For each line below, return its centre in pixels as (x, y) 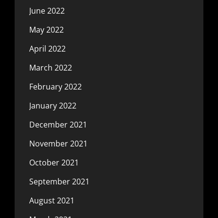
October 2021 (54, 162)
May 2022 (46, 29)
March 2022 (51, 67)
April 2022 (47, 48)
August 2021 (52, 200)
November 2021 (58, 143)
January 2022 (53, 105)
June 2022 (47, 10)
